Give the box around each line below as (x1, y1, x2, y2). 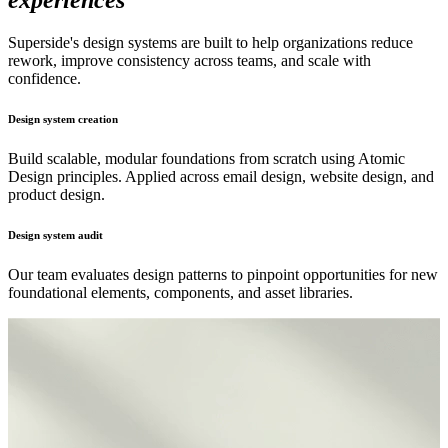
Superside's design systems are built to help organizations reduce (8, 34, 413, 52)
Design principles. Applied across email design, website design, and (8, 168, 434, 186)
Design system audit (8, 229, 103, 242)
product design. (8, 186, 105, 204)
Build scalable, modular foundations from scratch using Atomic (8, 150, 405, 168)
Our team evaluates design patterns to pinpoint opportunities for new (8, 266, 438, 284)
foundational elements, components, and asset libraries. (8, 284, 353, 302)
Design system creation (8, 113, 118, 126)
